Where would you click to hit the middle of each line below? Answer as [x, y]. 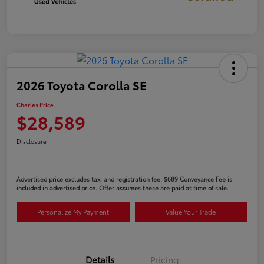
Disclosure [32, 141]
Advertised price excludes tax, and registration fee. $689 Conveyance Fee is [124, 179]
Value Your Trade [191, 212]
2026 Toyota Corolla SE [82, 85]
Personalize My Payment [73, 212]
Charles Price [35, 105]
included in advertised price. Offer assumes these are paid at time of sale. [123, 188]
